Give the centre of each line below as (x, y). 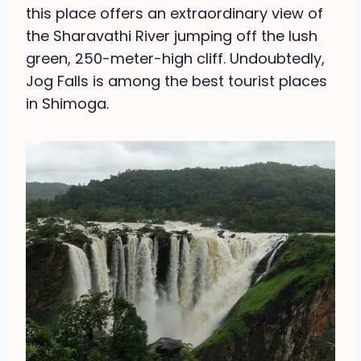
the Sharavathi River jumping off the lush (172, 36)
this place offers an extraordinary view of (174, 14)
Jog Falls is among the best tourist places (176, 81)
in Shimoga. (67, 104)
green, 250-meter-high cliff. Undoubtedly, (175, 59)
